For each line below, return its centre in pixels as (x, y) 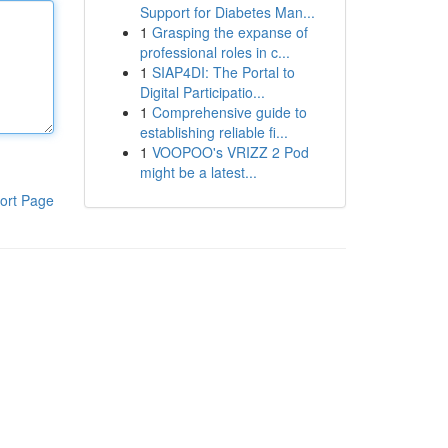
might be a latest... (198, 172)
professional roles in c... (214, 52)
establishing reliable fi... (213, 132)
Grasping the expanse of (229, 32)
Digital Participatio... (202, 92)
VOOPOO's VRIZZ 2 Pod (230, 152)
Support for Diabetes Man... (227, 12)
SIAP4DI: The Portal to (223, 72)
